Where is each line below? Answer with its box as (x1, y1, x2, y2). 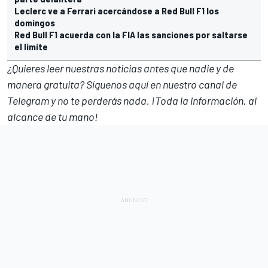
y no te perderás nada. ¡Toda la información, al (49, 93, 257, 107)
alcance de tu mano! (7, 109, 98, 123)
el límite (14, 40, 48, 52)
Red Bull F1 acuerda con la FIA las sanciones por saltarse (14, 28, 248, 40)
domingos (14, 16, 55, 28)
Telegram (7, 93, 49, 107)
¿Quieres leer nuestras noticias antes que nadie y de (7, 61, 234, 75)
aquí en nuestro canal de (129, 77, 237, 91)
